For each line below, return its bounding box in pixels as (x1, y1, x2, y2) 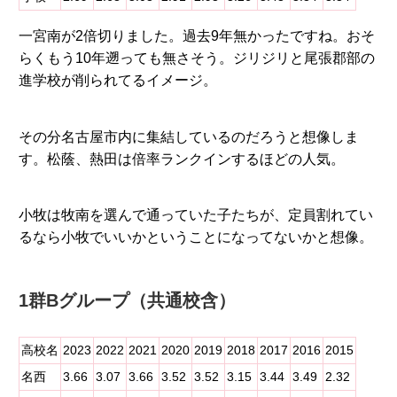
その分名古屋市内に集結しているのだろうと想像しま (18, 128, 359, 144)
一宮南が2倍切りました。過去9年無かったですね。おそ (18, 28, 375, 44)
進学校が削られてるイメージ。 (18, 73, 217, 89)
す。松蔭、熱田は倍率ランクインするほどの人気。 (18, 151, 345, 167)
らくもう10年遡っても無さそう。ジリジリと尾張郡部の (18, 51, 375, 66)
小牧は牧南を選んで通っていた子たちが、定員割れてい (18, 207, 373, 223)
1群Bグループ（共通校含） (18, 291, 236, 311)
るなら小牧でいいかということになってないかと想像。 (18, 230, 373, 245)
